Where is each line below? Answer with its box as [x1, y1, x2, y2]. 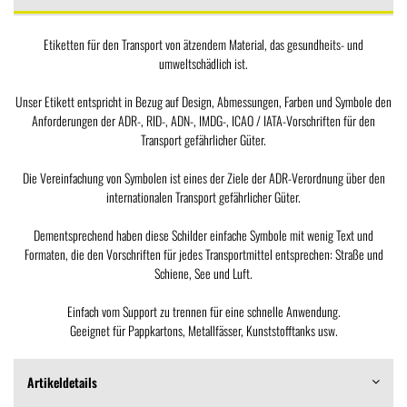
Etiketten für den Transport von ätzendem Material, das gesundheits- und [44, 35, 363, 55]
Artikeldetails [27, 372, 97, 392]
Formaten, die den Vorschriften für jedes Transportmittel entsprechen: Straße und [24, 244, 383, 264]
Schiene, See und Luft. [154, 263, 253, 283]
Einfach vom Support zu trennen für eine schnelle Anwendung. [66, 302, 341, 322]
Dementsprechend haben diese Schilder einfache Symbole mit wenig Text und [34, 225, 373, 245]
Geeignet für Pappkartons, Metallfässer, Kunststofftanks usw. [69, 321, 338, 341]
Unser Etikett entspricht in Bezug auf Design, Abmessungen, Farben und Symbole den [15, 92, 392, 112]
